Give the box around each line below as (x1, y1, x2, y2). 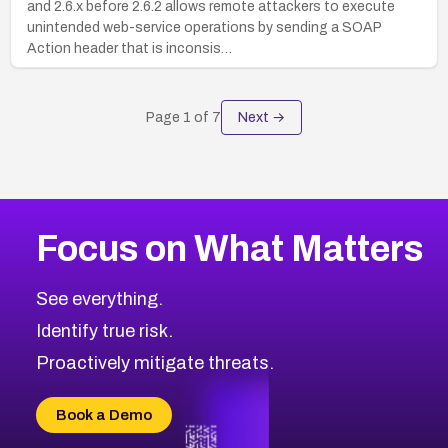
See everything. (35, 288, 163, 309)
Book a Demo (55, 406, 152, 423)
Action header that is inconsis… (27, 40, 232, 56)
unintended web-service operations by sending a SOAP (27, 19, 381, 35)
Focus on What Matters (35, 228, 423, 269)
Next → (238, 109, 285, 125)
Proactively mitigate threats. (35, 352, 274, 373)
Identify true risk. (35, 320, 173, 341)
